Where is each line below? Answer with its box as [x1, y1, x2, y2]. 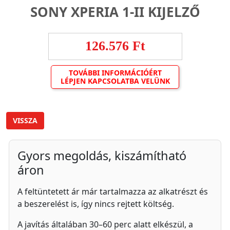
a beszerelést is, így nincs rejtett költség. [17, 198, 174, 209]
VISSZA [13, 116, 37, 125]
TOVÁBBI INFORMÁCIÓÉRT [68, 68, 162, 78]
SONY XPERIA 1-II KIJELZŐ [30, 3, 200, 21]
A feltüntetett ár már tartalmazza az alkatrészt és [17, 186, 208, 197]
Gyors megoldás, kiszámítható [17, 147, 186, 164]
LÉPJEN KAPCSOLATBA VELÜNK [60, 76, 170, 86]
